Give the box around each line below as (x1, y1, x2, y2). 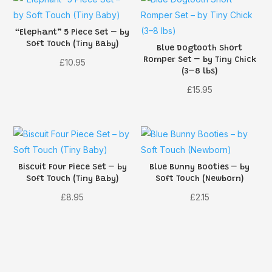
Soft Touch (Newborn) (155, 174, 244, 183)
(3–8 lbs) (182, 67, 218, 76)
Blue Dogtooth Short (157, 44, 243, 53)
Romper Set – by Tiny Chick (143, 56, 256, 65)
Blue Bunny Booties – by (149, 163, 250, 172)
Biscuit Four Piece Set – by (18, 163, 127, 172)
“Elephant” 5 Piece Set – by (15, 29, 130, 38)
